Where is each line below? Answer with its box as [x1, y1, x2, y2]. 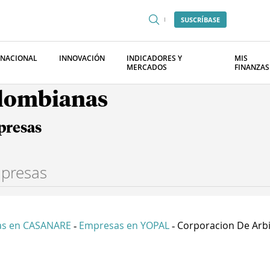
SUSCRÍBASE [181, 15, 220, 24]
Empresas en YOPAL [79, 219, 169, 232]
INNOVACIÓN [59, 53, 105, 63]
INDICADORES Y [127, 53, 182, 63]
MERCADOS [127, 62, 167, 72]
